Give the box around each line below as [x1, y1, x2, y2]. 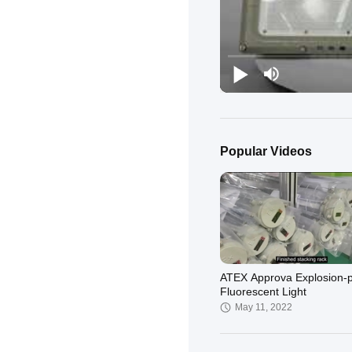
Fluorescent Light [220, 285, 306, 298]
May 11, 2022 [235, 302, 292, 313]
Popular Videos [220, 145, 312, 158]
